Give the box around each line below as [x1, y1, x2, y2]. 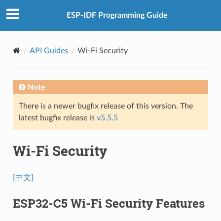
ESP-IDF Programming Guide [66, 11, 168, 20]
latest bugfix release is [18, 113, 97, 122]
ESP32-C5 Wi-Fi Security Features [12, 195, 205, 211]
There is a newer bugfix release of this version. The [18, 102, 193, 110]
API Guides [29, 46, 68, 55]
